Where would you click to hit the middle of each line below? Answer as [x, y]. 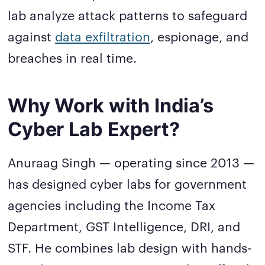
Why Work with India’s [111, 105]
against [32, 36]
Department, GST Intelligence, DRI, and [124, 226]
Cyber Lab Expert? [94, 129]
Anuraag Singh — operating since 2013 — [131, 162]
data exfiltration [103, 36]
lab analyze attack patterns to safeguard [128, 15]
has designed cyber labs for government [127, 183]
